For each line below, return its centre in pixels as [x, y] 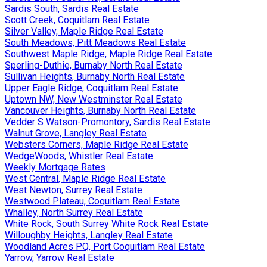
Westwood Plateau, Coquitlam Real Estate [92, 201]
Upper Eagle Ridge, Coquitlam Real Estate [91, 88]
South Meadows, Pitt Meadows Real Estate [95, 43]
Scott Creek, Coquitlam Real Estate [77, 20]
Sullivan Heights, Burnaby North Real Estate [95, 77]
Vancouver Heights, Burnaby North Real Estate [100, 111]
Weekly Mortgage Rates [55, 167]
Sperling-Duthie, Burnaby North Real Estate [94, 65]
